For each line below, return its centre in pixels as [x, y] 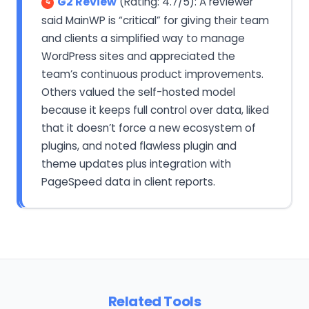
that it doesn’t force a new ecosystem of [149, 128]
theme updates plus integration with [136, 163]
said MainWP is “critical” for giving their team [155, 20]
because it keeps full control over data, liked [155, 110]
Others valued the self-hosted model [138, 92]
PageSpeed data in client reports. [128, 181]
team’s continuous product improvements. [152, 74]
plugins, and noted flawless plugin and [139, 146]
